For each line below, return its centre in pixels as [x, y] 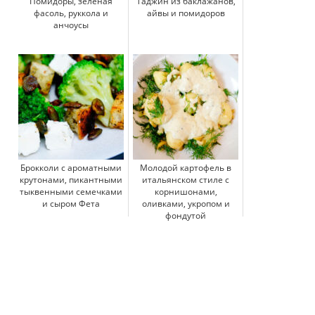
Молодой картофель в [186, 167]
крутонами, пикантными [71, 179]
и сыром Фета [71, 203]
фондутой [186, 215]
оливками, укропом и [186, 203]
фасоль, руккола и [71, 13]
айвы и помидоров [186, 13]
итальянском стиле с [186, 179]
